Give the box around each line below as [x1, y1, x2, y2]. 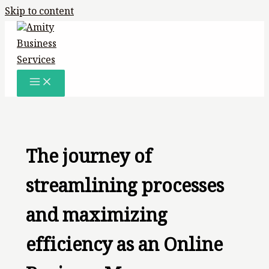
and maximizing [25, 204, 168, 234]
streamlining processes [25, 174, 224, 204]
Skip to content [5, 5, 74, 21]
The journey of [25, 145, 152, 175]
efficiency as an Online [25, 233, 223, 263]
